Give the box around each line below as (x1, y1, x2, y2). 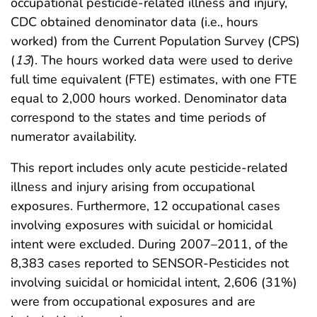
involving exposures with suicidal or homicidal (11, 217, 272, 234)
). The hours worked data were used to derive (30, 52, 293, 69)
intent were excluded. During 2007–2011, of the (11, 236, 288, 253)
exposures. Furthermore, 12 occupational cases (11, 197, 280, 214)
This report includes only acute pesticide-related (11, 159, 288, 176)
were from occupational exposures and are (11, 293, 255, 310)
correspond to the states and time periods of (11, 109, 266, 126)
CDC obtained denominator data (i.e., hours (11, 13, 258, 30)
